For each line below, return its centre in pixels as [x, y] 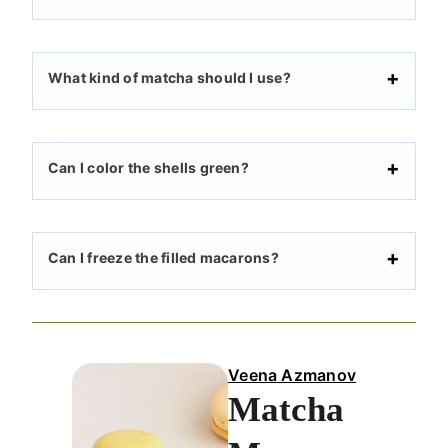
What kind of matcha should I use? [169, 78]
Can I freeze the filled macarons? [163, 258]
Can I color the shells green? [148, 168]
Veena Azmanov [292, 375]
